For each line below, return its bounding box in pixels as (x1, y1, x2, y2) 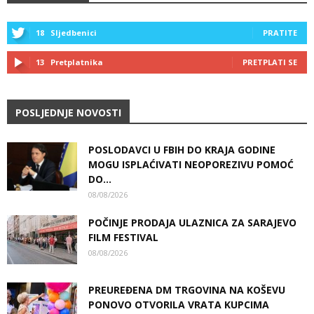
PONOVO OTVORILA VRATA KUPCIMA (88, 298, 269, 312)
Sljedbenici (50, 27, 97, 39)
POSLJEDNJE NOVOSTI (15, 106, 121, 120)
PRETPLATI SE (243, 57, 297, 68)
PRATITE (263, 27, 297, 39)
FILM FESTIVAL (88, 231, 158, 245)
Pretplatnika (50, 57, 103, 68)
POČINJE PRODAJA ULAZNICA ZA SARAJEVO (88, 216, 296, 230)
